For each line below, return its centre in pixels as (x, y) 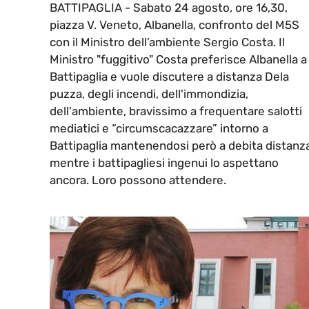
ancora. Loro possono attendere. (138, 180)
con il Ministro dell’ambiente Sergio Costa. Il (167, 42)
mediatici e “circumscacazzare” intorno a (159, 129)
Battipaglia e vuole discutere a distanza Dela (169, 77)
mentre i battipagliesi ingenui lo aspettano (164, 163)
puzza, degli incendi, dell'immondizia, (149, 94)
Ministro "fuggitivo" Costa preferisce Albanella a (178, 60)
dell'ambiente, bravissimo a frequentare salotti (176, 111)
